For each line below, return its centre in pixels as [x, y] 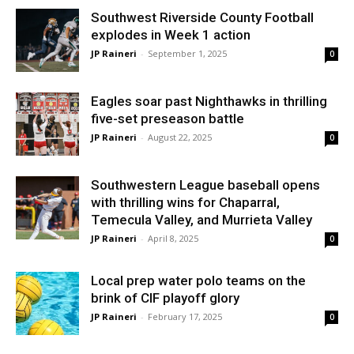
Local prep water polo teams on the [198, 281]
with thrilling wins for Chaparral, [185, 202]
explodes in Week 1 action [171, 35]
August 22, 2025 [180, 137]
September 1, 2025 [187, 53]
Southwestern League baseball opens [205, 185]
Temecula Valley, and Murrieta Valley [203, 220]
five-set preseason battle [168, 119]
